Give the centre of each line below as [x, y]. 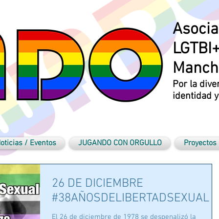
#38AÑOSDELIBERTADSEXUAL [131, 198]
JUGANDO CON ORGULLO [120, 143]
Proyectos [200, 143]
